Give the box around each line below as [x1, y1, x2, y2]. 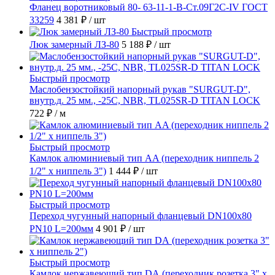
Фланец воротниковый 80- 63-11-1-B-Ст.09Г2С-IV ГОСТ [29, 2, 268, 13]
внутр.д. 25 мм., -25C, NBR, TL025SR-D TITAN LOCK [29, 95, 260, 106]
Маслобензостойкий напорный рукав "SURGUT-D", [29, 84, 250, 95]
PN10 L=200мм [29, 223, 93, 234]
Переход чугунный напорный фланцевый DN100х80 [29, 211, 252, 222]
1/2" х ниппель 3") [29, 166, 106, 177]
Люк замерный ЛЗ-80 [29, 39, 119, 50]
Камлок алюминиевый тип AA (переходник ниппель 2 [29, 153, 259, 164]
